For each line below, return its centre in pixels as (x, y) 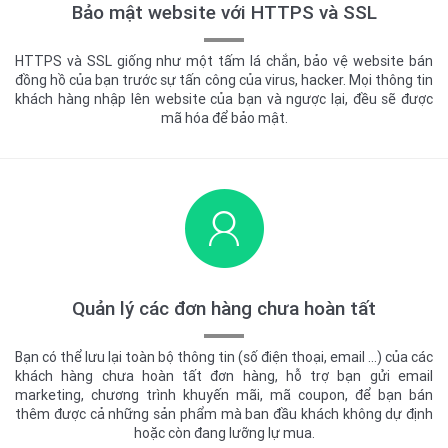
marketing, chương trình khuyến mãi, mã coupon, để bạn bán (224, 395)
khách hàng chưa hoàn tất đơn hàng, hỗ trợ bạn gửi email (224, 376)
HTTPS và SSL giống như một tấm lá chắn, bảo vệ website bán (224, 61)
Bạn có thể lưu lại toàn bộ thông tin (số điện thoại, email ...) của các (224, 357)
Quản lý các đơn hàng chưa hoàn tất (224, 308)
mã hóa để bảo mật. (224, 118)
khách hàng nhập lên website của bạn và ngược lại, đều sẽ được (224, 99)
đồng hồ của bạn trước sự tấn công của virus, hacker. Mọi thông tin (224, 80)
